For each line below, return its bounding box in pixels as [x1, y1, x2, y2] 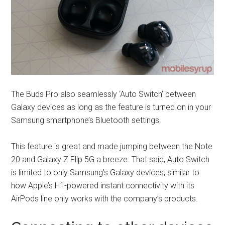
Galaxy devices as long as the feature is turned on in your [11, 102, 211, 112]
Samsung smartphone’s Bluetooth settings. [11, 115, 162, 125]
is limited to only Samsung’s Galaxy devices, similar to [11, 167, 200, 177]
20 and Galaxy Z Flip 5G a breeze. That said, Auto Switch [11, 154, 210, 164]
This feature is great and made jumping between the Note [11, 141, 213, 151]
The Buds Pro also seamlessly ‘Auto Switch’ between [11, 89, 196, 99]
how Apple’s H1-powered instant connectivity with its [11, 180, 195, 190]
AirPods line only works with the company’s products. [11, 193, 198, 203]
